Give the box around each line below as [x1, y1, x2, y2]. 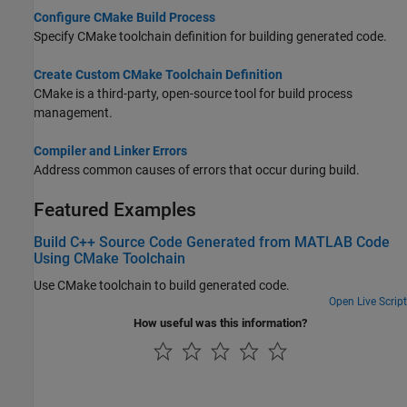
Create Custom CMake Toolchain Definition [34, 67, 283, 83]
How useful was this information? [134, 315, 307, 330]
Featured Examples [34, 199, 196, 222]
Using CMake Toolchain [34, 249, 185, 267]
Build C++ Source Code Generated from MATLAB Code [34, 233, 390, 251]
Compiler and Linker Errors [34, 144, 187, 159]
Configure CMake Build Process [34, 10, 215, 25]
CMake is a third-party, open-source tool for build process [34, 86, 352, 102]
